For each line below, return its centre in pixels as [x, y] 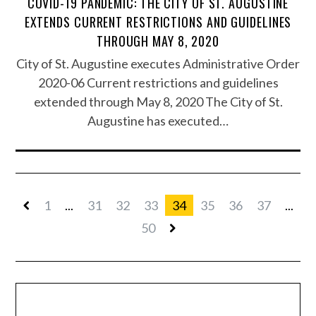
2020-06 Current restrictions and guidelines [158, 83]
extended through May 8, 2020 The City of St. [158, 102]
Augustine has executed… [158, 121]
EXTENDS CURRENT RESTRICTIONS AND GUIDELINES [158, 22]
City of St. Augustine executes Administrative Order [158, 64]
